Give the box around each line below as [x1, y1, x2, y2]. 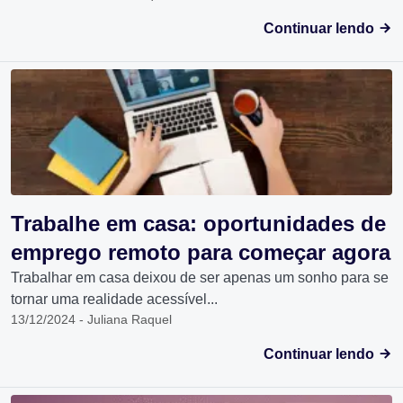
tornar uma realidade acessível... [11, 291, 218, 307]
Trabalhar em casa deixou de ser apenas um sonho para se [11, 270, 389, 285]
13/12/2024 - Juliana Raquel [11, 312, 172, 327]
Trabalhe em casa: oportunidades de [11, 211, 386, 236]
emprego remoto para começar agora [11, 240, 390, 264]
